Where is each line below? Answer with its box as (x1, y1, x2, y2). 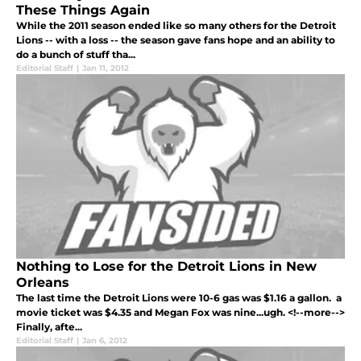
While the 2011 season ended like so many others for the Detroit (16, 19, 336, 32)
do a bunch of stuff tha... (16, 48, 135, 61)
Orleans (16, 275, 69, 291)
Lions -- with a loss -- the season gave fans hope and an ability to (16, 34, 335, 47)
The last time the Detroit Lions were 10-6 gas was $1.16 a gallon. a (16, 292, 342, 305)
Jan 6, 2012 (82, 335, 127, 346)
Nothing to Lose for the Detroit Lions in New (16, 259, 317, 275)
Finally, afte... (16, 321, 82, 334)
